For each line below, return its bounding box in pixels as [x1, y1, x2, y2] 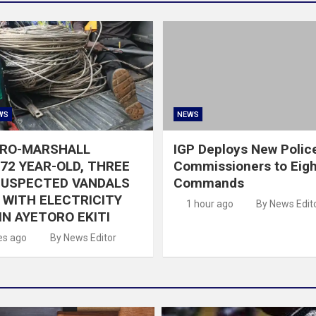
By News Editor [49, 232, 116, 244]
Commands [174, 175, 244, 192]
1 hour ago [186, 198, 233, 210]
